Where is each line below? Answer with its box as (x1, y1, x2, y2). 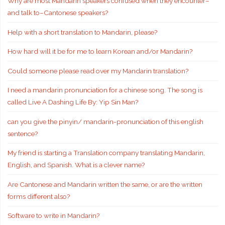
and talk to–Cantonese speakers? (7, 9, 108, 17)
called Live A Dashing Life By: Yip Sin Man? (7, 98, 138, 106)
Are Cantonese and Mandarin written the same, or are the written (7, 180, 202, 188)
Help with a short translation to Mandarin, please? (7, 28, 157, 36)
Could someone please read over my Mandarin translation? (7, 66, 188, 75)
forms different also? (7, 192, 70, 200)
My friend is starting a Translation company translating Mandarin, (7, 149, 205, 157)
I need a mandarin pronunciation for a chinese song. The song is (7, 86, 202, 94)
